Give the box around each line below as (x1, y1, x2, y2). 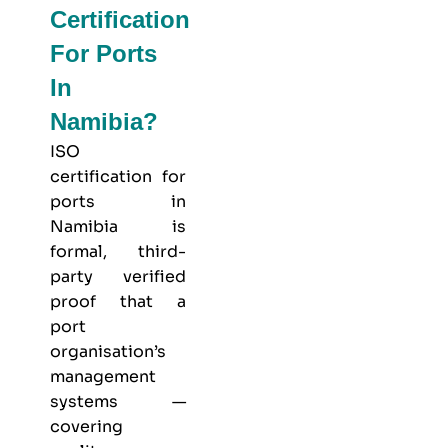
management (50, 365, 156, 387)
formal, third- (50, 240, 186, 262)
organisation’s (50, 340, 166, 362)
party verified (50, 265, 186, 287)
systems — (50, 390, 186, 412)
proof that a (50, 290, 186, 312)
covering (50, 415, 123, 437)
